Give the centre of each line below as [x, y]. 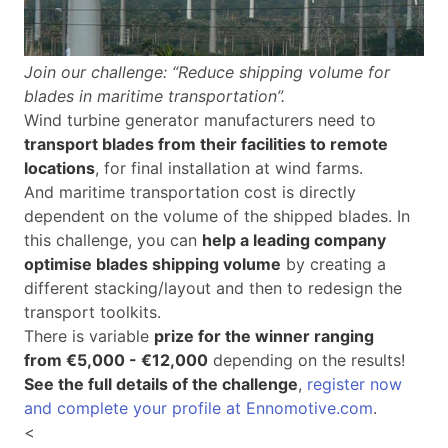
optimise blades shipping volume [152, 264]
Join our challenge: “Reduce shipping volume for [207, 72]
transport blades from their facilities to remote [206, 144]
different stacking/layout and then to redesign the [213, 288]
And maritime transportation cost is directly [190, 192]
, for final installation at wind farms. [229, 168]
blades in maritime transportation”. [154, 96]
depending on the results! [306, 360]
